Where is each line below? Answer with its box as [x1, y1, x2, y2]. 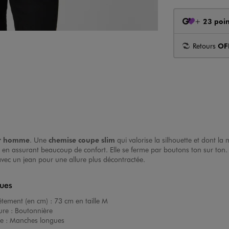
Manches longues [9, 215, 64, 225]
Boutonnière [14, 205, 53, 216]
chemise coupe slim [49, 135, 115, 145]
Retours [192, 40, 218, 51]
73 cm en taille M [54, 196, 108, 206]
